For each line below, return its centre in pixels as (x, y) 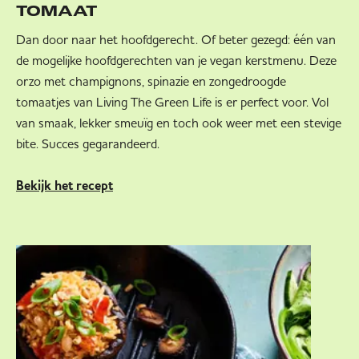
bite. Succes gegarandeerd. (88, 144)
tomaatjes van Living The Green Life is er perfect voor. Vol (172, 102)
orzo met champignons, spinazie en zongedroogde (151, 81)
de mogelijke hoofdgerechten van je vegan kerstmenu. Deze (176, 61)
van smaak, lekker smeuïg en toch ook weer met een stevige (179, 123)
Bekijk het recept (65, 187)
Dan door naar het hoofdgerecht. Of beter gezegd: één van (176, 40)
